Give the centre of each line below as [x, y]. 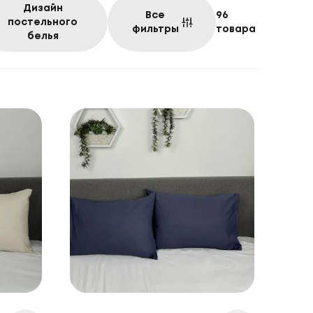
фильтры [155, 29]
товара [235, 29]
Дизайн [43, 8]
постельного [43, 22]
